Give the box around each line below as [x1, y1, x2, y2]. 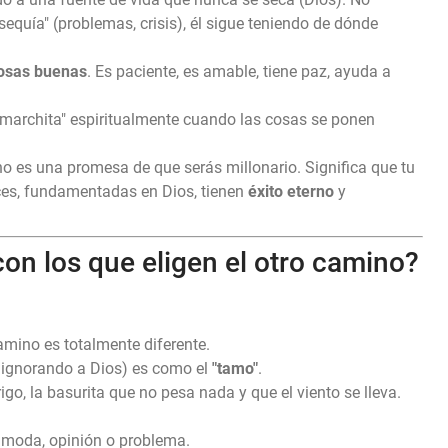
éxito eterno [248, 182, 334, 202]
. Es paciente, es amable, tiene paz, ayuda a [87, 62, 391, 82]
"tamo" [212, 359, 258, 379]
